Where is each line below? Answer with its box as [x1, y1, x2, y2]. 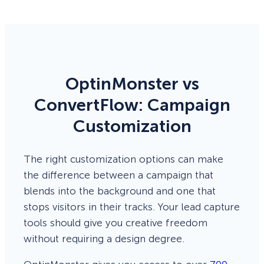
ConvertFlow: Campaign [34, 94, 230, 115]
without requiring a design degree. [24, 232, 184, 245]
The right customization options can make [24, 153, 223, 165]
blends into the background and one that [24, 184, 216, 197]
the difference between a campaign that [24, 169, 213, 181]
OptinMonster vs [65, 73, 199, 94]
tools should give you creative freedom [24, 216, 207, 229]
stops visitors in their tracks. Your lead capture [24, 200, 240, 213]
